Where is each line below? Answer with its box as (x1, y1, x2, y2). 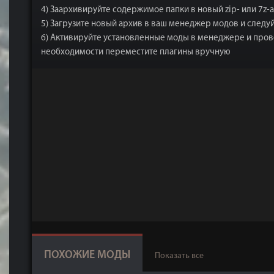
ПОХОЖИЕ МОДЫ (44, 250, 130, 261)
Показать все (155, 251, 204, 261)
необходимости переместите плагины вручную (41, 48, 231, 57)
